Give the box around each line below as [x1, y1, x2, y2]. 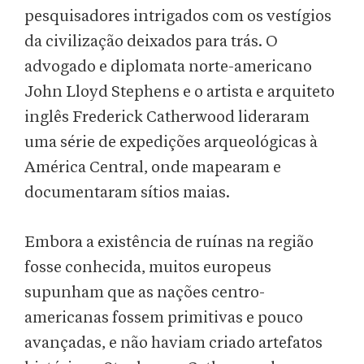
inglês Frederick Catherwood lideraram [24, 109, 310, 126]
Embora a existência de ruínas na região [24, 234, 314, 251]
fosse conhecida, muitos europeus [24, 259, 271, 276]
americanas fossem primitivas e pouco [24, 310, 303, 327]
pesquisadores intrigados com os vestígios [24, 8, 331, 25]
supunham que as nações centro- [24, 284, 265, 301]
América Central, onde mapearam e [24, 159, 281, 176]
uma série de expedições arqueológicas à [24, 134, 318, 151]
